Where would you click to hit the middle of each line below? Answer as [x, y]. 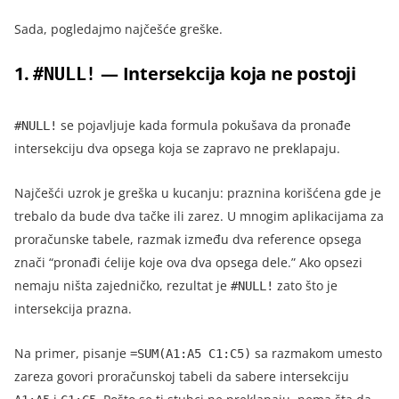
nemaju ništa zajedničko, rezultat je [122, 285]
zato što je [305, 285]
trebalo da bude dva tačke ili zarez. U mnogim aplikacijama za [199, 216]
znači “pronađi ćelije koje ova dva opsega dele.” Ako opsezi [188, 262]
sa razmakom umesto [317, 353]
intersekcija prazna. [73, 308]
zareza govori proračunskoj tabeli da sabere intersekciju [182, 376]
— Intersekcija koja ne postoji [227, 73]
